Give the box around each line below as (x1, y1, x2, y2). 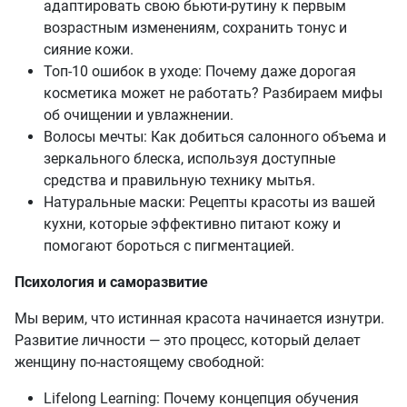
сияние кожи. (44, 41, 134, 59)
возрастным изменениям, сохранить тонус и (44, 19, 347, 37)
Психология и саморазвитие (15, 273, 208, 292)
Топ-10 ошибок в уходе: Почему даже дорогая (44, 63, 356, 81)
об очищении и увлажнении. (44, 106, 233, 124)
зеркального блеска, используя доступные (44, 150, 335, 168)
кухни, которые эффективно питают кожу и (44, 215, 341, 233)
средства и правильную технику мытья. (44, 172, 315, 190)
